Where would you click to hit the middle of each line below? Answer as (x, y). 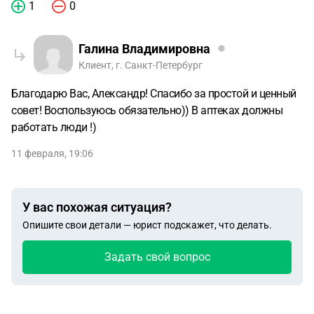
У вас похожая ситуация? (97, 207)
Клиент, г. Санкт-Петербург (141, 65)
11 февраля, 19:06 (52, 153)
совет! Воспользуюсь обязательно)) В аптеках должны (147, 110)
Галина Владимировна (144, 48)
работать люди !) (54, 127)
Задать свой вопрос (157, 257)
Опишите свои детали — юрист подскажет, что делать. (147, 225)
